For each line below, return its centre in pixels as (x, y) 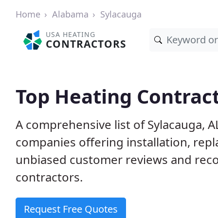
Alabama (70, 14)
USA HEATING (71, 34)
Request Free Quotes (71, 209)
